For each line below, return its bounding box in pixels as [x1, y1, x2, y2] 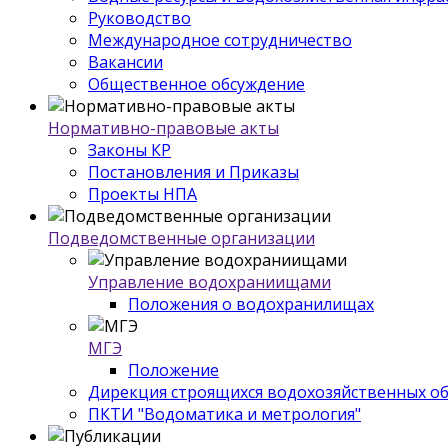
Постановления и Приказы [88, 160, 299, 183]
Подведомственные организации [48, 226, 315, 249]
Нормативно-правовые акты [48, 116, 279, 139]
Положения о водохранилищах [128, 292, 374, 315]
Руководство [88, 6, 191, 29]
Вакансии [88, 50, 163, 73]
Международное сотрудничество [88, 28, 352, 51]
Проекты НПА [88, 182, 197, 205]
